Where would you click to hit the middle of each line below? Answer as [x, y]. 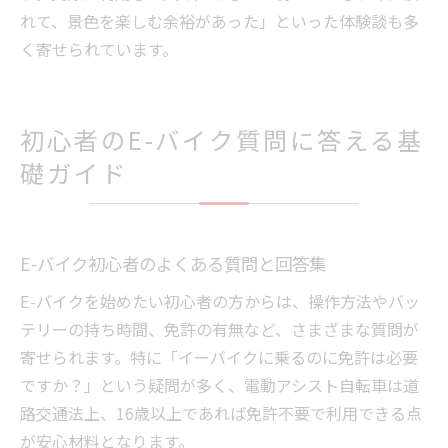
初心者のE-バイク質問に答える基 [222, 140]
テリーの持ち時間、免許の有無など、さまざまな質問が [219, 329]
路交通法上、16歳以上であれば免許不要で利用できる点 [221, 413]
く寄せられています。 [99, 49]
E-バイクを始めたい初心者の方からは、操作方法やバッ [220, 301]
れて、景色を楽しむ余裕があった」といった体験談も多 [219, 21]
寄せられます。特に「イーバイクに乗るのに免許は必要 [219, 357]
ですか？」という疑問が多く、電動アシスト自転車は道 [219, 385]
